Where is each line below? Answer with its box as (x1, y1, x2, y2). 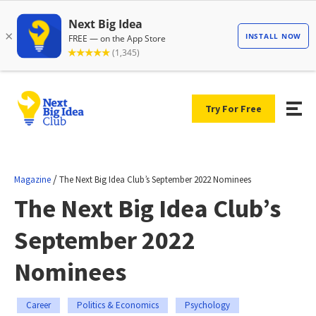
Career (26, 298, 51, 311)
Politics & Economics (77, 298, 159, 311)
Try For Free (205, 102, 262, 115)
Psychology (185, 298, 230, 311)
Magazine (14, 173, 51, 186)
